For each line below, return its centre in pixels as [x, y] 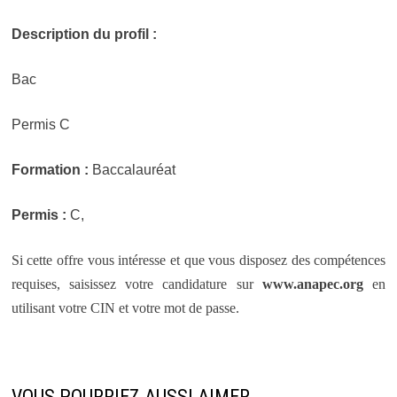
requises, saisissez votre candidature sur [136, 284]
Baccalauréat [132, 169]
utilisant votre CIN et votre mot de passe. [125, 307]
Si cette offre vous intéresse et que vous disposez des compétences [198, 260]
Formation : [50, 169]
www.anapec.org [312, 284]
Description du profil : [84, 34]
